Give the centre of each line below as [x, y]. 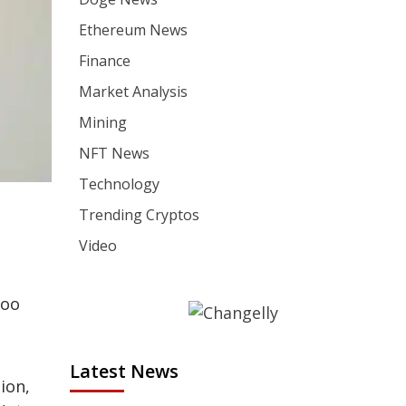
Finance [105, 60]
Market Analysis [134, 91]
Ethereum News [134, 29]
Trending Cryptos [140, 214]
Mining [103, 122]
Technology [120, 184]
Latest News [125, 372]
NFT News [115, 153]
